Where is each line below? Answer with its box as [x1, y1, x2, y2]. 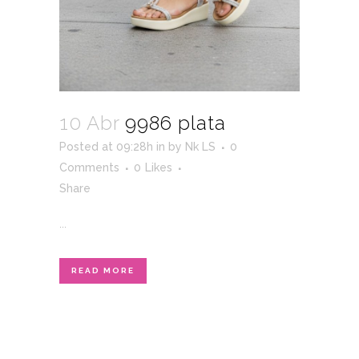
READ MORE [71, 266, 135, 276]
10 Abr [59, 111, 119, 135]
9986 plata [125, 111, 226, 135]
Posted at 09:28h [59, 140, 153, 154]
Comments [59, 161, 119, 175]
